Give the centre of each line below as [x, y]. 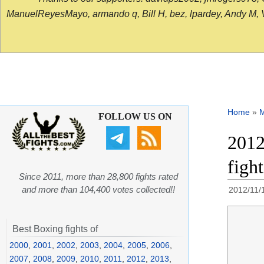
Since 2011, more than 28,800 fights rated [98, 177]
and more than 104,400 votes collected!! [98, 190]
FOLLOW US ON [135, 117]
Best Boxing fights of [55, 229]
